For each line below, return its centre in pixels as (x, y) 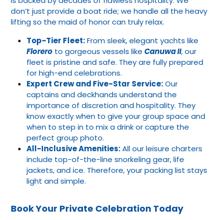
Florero (40, 51)
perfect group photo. (65, 137)
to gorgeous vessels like (98, 51)
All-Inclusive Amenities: (73, 148)
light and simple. (56, 181)
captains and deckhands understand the (102, 94)
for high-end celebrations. (74, 73)
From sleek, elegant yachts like (142, 40)
